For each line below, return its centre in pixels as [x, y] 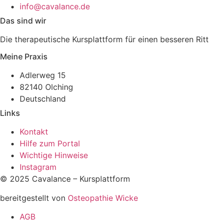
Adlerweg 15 [43, 75]
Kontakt [34, 132]
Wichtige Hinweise [54, 155]
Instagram [38, 167]
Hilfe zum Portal [50, 144]
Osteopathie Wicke [103, 198]
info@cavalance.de [55, 6]
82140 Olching [46, 87]
